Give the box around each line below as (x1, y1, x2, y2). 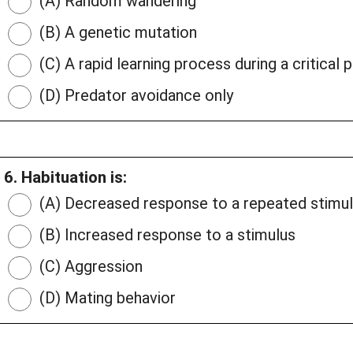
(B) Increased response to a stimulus (35, 225, 295, 245)
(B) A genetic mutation (35, 23, 197, 43)
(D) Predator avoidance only (35, 86, 233, 106)
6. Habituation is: (4, 168, 127, 188)
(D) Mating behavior (35, 288, 176, 308)
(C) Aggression (35, 257, 143, 277)
